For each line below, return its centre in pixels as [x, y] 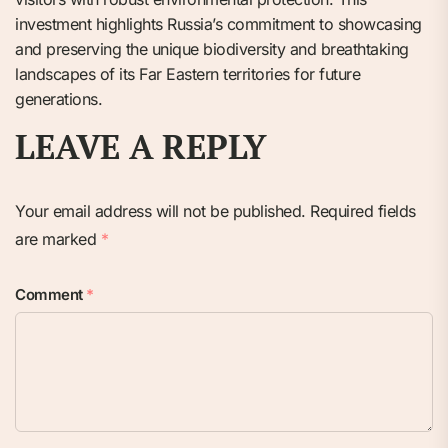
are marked [58, 239]
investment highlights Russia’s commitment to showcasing [218, 24]
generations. [58, 99]
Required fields [363, 211]
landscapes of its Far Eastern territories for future [187, 74]
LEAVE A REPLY [141, 147]
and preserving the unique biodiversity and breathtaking [212, 49]
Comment [50, 295]
